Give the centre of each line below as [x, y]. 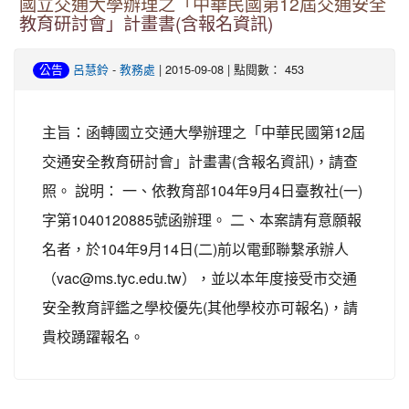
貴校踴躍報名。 [93, 336]
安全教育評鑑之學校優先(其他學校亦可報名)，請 [200, 307]
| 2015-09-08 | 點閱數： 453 [230, 68]
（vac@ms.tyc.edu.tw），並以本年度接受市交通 [199, 278]
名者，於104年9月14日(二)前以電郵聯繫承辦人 [195, 248]
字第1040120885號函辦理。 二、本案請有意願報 [202, 219]
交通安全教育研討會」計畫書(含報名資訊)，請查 [200, 161]
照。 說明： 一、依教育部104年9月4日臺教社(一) [202, 190]
